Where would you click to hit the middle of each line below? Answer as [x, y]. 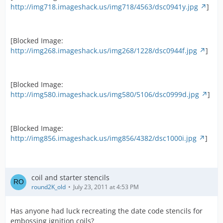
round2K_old [49, 187]
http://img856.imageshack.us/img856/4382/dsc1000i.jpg [104, 138]
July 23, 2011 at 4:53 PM [106, 187]
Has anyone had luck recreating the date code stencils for [107, 211]
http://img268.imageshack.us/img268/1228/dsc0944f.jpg [104, 51]
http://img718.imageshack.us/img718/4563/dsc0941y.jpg [104, 7]
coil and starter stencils [70, 177]
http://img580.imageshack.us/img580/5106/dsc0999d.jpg [105, 94]
